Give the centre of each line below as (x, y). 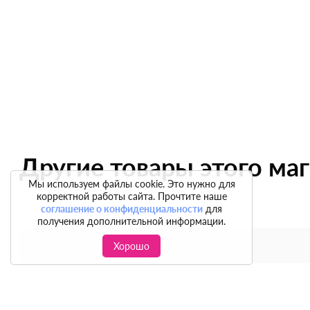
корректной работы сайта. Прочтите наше (131, 196)
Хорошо (131, 246)
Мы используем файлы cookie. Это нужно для (131, 184)
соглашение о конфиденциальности (122, 209)
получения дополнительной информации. (131, 221)
